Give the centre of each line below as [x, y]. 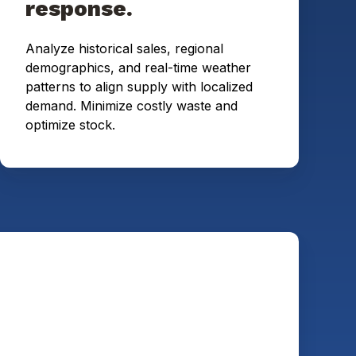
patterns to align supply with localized [139, 87]
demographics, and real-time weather [138, 68]
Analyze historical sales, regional [124, 49]
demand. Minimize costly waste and [132, 106]
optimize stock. [72, 125]
